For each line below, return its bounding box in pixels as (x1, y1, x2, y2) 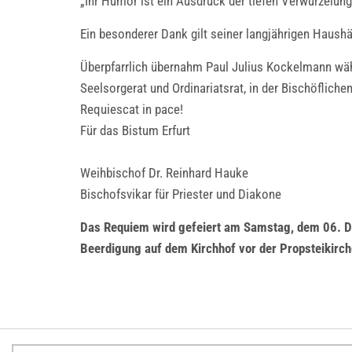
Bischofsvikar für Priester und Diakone (80, 186, 281, 202)
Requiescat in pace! (80, 101, 183, 117)
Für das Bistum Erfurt (80, 123, 190, 138)
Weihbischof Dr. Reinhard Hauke (80, 165, 248, 181)
